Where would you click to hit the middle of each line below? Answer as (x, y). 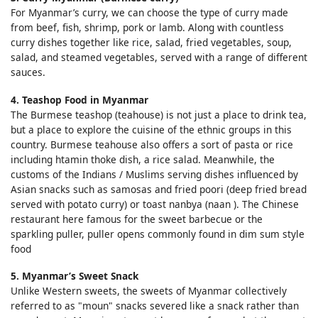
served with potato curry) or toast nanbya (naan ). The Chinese (155, 204)
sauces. (28, 72)
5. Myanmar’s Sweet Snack (75, 276)
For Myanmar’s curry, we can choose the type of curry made (149, 13)
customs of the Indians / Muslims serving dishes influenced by (154, 174)
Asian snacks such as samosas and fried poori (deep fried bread (159, 189)
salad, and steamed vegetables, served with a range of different (159, 57)
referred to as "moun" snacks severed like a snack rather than (155, 306)
